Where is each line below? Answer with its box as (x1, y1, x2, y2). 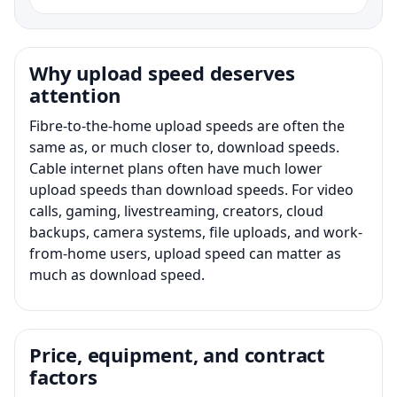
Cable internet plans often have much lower (29, 158, 323, 178)
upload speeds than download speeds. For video (29, 179, 354, 199)
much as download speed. (29, 264, 205, 284)
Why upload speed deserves (29, 58, 295, 86)
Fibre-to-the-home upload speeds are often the (29, 115, 345, 136)
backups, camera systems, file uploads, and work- (29, 222, 362, 242)
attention (29, 81, 121, 108)
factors (29, 362, 97, 390)
